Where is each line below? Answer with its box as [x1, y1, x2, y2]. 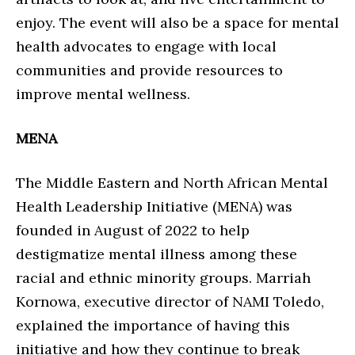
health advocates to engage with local [16, 37, 277, 56]
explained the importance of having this [16, 316, 290, 335]
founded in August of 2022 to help [16, 221, 250, 240]
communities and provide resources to [16, 61, 283, 80]
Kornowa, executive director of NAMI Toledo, [16, 292, 324, 311]
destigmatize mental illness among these [16, 245, 297, 264]
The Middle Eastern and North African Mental [16, 174, 328, 193]
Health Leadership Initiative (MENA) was [16, 197, 292, 216]
